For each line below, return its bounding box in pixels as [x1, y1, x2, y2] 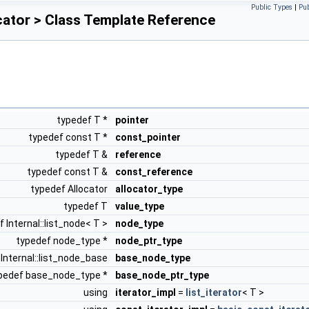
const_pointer [115, 132, 181, 143]
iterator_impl [115, 287, 176, 298]
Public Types [251, 3, 292, 12]
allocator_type [115, 183, 183, 195]
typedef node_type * [16, 235, 110, 246]
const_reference [115, 166, 192, 177]
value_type [115, 201, 164, 212]
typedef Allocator [30, 183, 110, 195]
